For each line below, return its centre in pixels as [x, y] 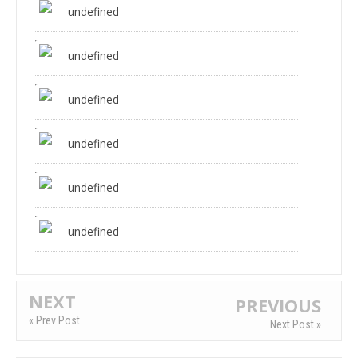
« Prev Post [54, 320]
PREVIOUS [278, 305]
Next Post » [296, 324]
